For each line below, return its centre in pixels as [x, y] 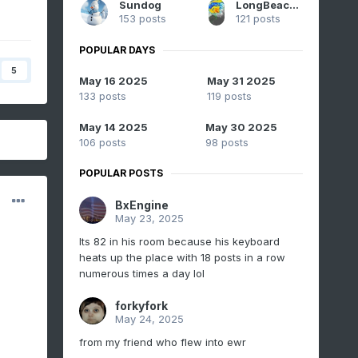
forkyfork [141, 306]
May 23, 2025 [149, 219]
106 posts [102, 143]
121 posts [258, 19]
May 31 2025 [241, 81]
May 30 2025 [241, 127]
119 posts [229, 96]
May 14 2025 [113, 127]
